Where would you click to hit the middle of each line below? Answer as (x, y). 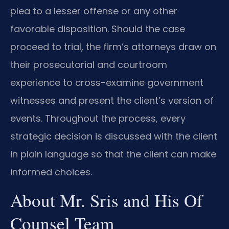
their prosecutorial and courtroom (89, 65)
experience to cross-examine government (107, 83)
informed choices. (51, 172)
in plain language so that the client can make (113, 154)
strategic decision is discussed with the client (114, 136)
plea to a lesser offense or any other (94, 11)
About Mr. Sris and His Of (107, 200)
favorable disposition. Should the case (98, 29)
